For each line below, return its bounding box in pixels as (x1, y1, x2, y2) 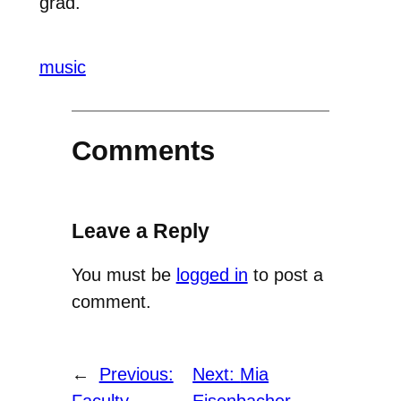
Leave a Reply (71, 219, 209, 243)
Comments (71, 135, 215, 167)
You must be (71, 265, 176, 286)
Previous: (98, 364, 174, 385)
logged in (175, 265, 248, 286)
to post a (247, 265, 323, 286)
